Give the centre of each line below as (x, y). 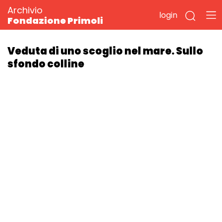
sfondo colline (46, 64)
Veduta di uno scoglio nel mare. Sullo (105, 51)
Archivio (25, 10)
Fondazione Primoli (55, 21)
